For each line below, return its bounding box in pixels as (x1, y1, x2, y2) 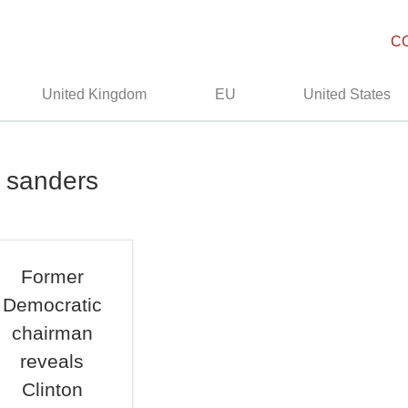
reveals (20, 351, 85, 372)
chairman (11, 322, 93, 343)
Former (20, 266, 84, 287)
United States (303, 87, 392, 102)
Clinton (21, 379, 83, 400)
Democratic (2, 294, 102, 315)
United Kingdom (42, 87, 148, 102)
